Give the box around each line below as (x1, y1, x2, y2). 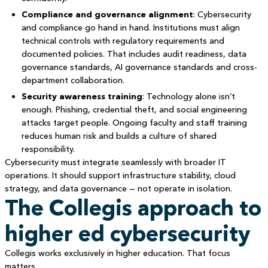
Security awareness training (21, 91, 142, 102)
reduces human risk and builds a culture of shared (21, 130, 217, 141)
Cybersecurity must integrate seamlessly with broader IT (4, 157, 226, 167)
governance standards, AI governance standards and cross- (21, 62, 257, 72)
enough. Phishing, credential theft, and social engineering (21, 104, 247, 115)
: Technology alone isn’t (142, 91, 235, 102)
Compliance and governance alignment (21, 9, 193, 20)
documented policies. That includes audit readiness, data (21, 48, 246, 59)
